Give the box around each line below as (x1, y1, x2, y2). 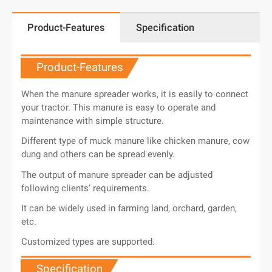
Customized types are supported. (21, 236, 155, 248)
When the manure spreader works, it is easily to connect (21, 89, 248, 100)
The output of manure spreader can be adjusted (21, 169, 212, 180)
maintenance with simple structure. (21, 115, 164, 127)
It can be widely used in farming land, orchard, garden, (21, 202, 237, 214)
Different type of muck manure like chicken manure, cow (21, 135, 250, 147)
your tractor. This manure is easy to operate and (21, 102, 216, 114)
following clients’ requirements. (21, 182, 149, 194)
